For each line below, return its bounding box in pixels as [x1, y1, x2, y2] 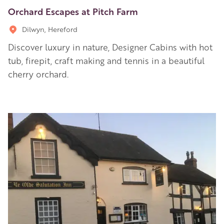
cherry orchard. [8, 68, 68, 79]
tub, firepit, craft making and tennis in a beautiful [8, 54, 204, 66]
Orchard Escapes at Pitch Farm [8, 4, 138, 17]
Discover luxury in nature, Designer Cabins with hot [8, 41, 212, 52]
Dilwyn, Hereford [22, 24, 77, 33]
